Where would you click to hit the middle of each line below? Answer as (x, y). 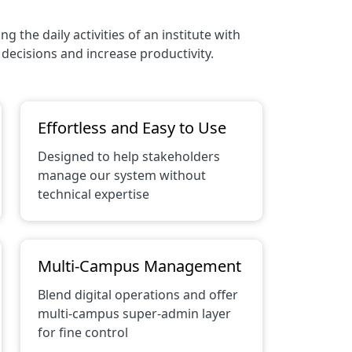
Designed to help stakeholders (128, 156)
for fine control (82, 332)
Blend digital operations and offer (137, 295)
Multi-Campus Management (139, 266)
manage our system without (121, 175)
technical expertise (93, 194)
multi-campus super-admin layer (134, 313)
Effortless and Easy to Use (132, 128)
